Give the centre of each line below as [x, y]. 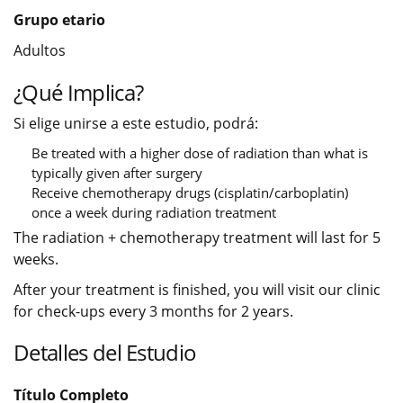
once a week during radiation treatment [154, 212]
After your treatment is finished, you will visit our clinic [197, 290]
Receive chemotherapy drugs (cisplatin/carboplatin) [190, 193]
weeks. [36, 259]
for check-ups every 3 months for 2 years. [153, 311]
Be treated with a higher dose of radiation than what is [200, 153]
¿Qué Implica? [79, 92]
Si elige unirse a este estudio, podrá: [136, 123]
